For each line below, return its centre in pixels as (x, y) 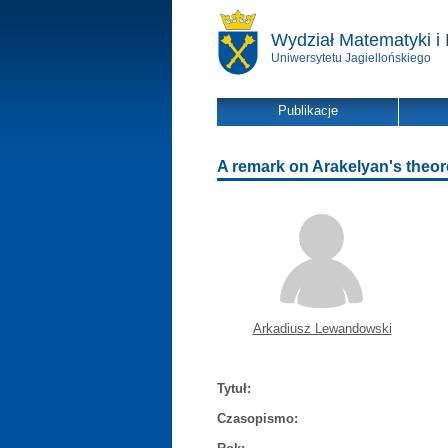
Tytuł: (234, 388)
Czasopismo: (257, 418)
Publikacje (307, 110)
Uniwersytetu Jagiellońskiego (351, 58)
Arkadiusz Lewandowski (322, 328)
